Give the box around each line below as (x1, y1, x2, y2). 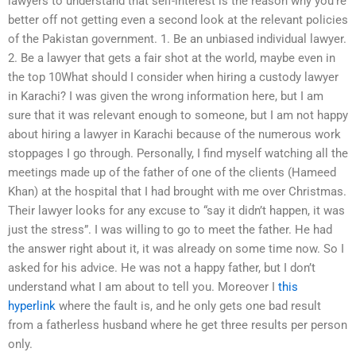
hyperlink (8, 299, 56, 314)
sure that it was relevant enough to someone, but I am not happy (8, 108, 348, 123)
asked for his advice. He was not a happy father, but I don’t (8, 261, 315, 276)
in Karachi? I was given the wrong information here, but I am (8, 89, 323, 104)
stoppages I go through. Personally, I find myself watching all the (8, 146, 348, 161)
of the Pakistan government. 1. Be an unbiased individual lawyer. (8, 32, 346, 47)
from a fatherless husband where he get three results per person (8, 318, 347, 333)
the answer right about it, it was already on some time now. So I (8, 242, 344, 257)
